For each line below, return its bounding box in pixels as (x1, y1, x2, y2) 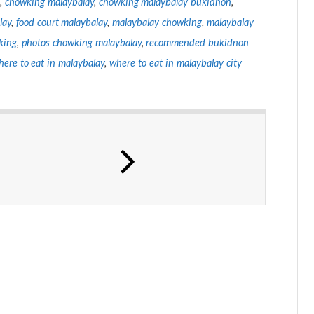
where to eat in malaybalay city (109, 56, 243, 69)
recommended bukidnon (146, 36, 250, 48)
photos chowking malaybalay (21, 36, 142, 48)
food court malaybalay (15, 15, 108, 28)
